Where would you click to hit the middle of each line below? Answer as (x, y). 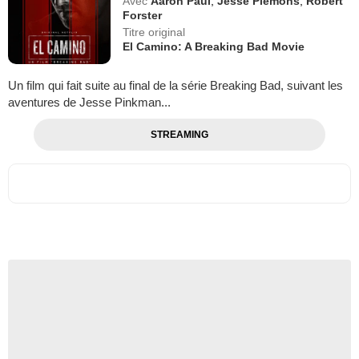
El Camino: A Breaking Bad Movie (214, 46)
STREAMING (179, 134)
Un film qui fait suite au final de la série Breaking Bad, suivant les (175, 85)
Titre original (154, 32)
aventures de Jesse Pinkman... (89, 102)
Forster (143, 15)
